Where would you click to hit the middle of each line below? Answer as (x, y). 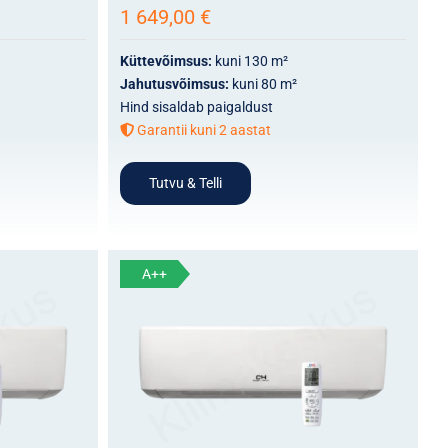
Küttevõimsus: (167, 60)
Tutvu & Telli (185, 182)
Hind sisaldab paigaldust (196, 106)
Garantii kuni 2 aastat (202, 129)
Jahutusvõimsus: (175, 83)
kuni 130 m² (251, 60)
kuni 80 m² (264, 83)
